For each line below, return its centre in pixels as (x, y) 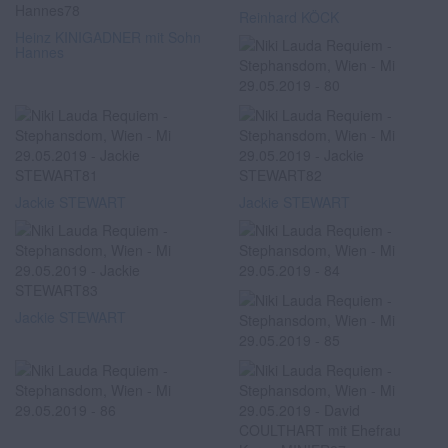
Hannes (39, 52)
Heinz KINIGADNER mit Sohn (108, 37)
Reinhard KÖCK (289, 17)
